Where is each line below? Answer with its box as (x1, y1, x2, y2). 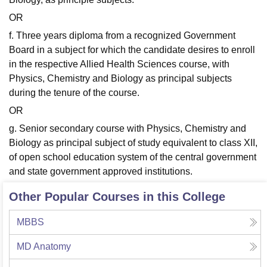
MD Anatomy (17, 241, 71, 252)
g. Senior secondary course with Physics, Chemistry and (9, 123, 246, 134)
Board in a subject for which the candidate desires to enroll (9, 45, 255, 55)
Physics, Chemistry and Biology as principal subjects (9, 73, 232, 84)
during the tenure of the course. (9, 88, 139, 98)
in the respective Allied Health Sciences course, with (9, 59, 229, 70)
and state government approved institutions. (9, 166, 193, 177)
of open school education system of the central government (9, 152, 256, 163)
